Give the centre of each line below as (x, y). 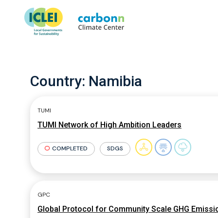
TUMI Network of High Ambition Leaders (109, 125)
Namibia (115, 81)
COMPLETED (70, 148)
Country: (59, 81)
